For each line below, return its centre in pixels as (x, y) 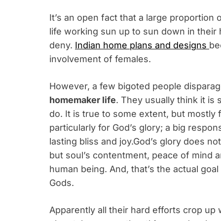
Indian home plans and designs (142, 45)
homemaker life (83, 100)
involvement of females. (100, 59)
